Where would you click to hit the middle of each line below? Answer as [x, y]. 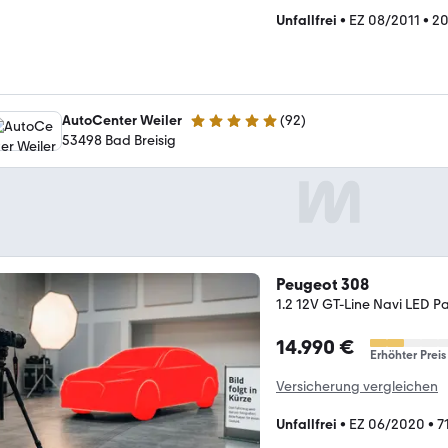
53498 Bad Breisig [119, 140]
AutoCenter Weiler [122, 120]
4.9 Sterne [220, 128]
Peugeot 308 [322, 284]
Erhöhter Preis [408, 354]
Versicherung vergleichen [357, 386]
